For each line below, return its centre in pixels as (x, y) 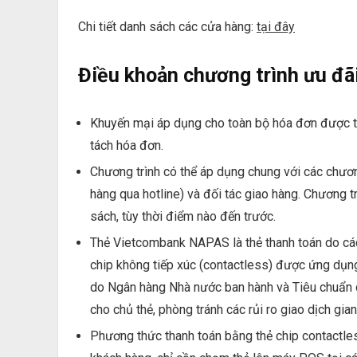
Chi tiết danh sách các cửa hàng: (167, 27)
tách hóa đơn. (127, 146)
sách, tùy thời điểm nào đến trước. (183, 217)
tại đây (276, 27)
